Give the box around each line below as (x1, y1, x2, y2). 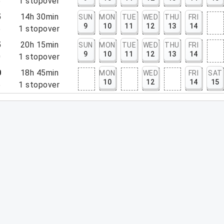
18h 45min (20, 68, 59, 77)
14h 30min (20, 12, 59, 21)
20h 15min (20, 40, 59, 49)
